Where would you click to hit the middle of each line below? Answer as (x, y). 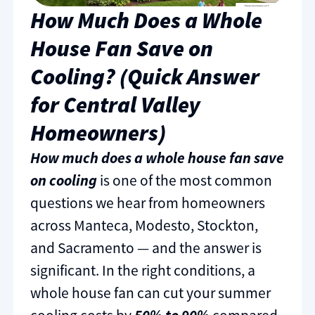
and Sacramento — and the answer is (146, 248)
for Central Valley (115, 105)
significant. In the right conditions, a (143, 271)
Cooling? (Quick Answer (145, 77)
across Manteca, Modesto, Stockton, (144, 226)
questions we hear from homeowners (148, 203)
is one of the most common (185, 181)
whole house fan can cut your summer (150, 293)
